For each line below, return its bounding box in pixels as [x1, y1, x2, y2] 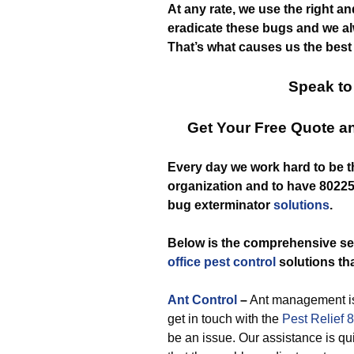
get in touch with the [168, 312, 282, 326]
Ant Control [168, 293, 237, 307]
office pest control [168, 255, 276, 269]
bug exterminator [168, 198, 273, 212]
